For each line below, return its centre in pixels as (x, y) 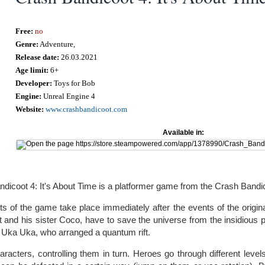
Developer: (34, 83)
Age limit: (32, 70)
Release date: (38, 57)
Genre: (27, 44)
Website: (30, 109)
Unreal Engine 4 (69, 96)
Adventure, (57, 44)
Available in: (183, 132)
